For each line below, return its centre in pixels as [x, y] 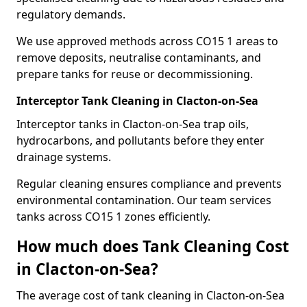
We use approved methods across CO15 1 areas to [147, 41]
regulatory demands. [71, 14]
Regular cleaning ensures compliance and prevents [149, 184]
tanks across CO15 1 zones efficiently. [113, 217]
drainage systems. [64, 157]
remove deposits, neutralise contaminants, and [139, 58]
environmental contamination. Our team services [144, 200]
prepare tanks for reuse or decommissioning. [135, 74]
